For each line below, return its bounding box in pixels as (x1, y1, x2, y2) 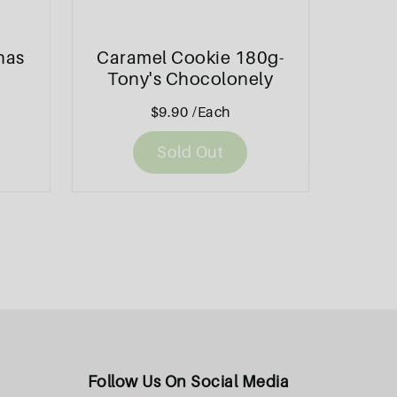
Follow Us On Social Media (87, 372, 289, 392)
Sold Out (157, 143, 224, 162)
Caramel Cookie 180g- (97, 47, 284, 69)
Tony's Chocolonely (107, 68, 274, 90)
